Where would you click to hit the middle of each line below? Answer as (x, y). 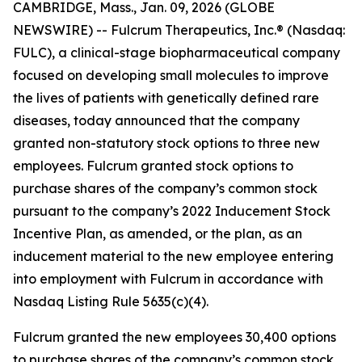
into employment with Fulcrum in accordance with (168, 279)
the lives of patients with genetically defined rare (166, 98)
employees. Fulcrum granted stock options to (153, 166)
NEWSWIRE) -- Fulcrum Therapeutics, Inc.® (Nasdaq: (179, 30)
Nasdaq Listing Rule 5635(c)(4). (111, 301)
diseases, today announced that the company (156, 120)
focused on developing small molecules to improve (171, 75)
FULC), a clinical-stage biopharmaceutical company (177, 53)
